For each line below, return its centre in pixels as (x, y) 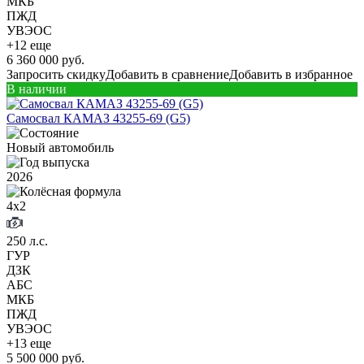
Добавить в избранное (291, 74)
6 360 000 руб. (45, 59)
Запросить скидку (56, 74)
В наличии (37, 89)
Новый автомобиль (60, 147)
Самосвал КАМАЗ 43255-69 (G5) (98, 118)
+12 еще (29, 45)
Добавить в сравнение (167, 74)
